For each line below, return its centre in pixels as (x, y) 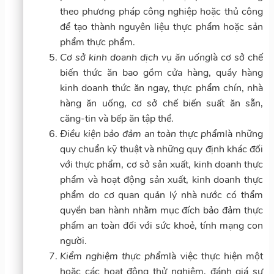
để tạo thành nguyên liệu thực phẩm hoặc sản (161, 27)
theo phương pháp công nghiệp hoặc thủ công (161, 11)
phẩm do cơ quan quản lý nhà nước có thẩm (161, 195)
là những (244, 134)
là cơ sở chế (237, 57)
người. (73, 241)
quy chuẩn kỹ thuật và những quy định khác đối (161, 149)
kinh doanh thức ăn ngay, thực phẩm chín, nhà (161, 88)
